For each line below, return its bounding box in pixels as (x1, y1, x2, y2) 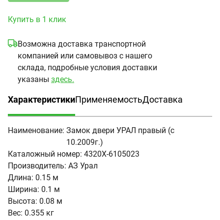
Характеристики (8, 94, 75, 105)
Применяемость (75, 94, 142, 105)
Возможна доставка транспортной (18, 39, 146, 49)
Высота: (8, 196, 37, 206)
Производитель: (8, 161, 66, 170)
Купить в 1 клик (8, 15, 66, 24)
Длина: (8, 173, 33, 182)
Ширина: (8, 185, 39, 194)
